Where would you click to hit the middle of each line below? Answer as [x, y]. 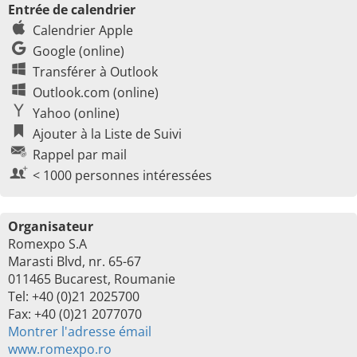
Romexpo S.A [47, 244]
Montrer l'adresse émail [80, 331]
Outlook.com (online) [96, 92]
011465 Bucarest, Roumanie [92, 279]
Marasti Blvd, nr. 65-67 [75, 261]
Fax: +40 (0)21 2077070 [75, 314]
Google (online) [78, 51]
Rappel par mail [80, 155]
